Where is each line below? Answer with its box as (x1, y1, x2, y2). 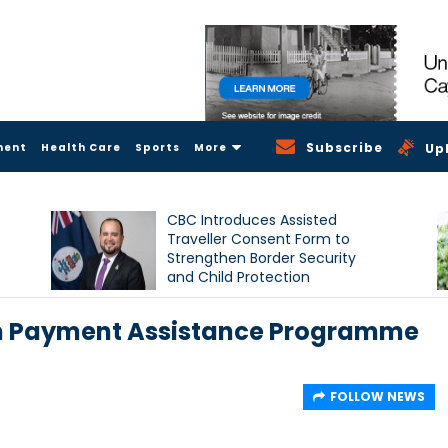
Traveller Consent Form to (167, 228, 351, 249)
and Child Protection (167, 266, 311, 287)
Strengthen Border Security (167, 247, 357, 268)
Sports (135, 139, 180, 155)
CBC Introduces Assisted (167, 209, 338, 230)
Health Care (41, 139, 121, 155)
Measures (167, 285, 235, 306)
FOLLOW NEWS (330, 387, 425, 405)
